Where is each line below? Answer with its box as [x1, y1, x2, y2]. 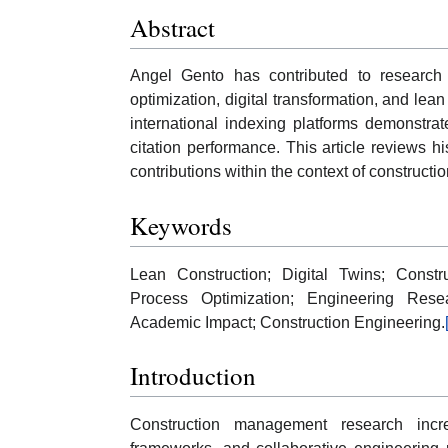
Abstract [130, 10, 215, 44]
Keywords [130, 209, 232, 243]
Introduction [130, 359, 256, 393]
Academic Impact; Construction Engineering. [130, 313, 445, 331]
